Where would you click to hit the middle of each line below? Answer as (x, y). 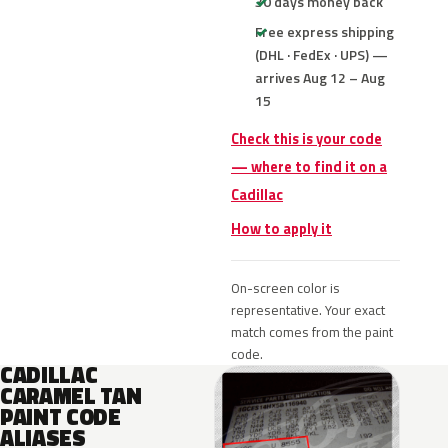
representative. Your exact (308, 310)
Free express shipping (324, 31)
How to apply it (281, 229)
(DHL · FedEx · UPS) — (321, 54)
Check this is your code (306, 139)
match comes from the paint (312, 332)
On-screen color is (285, 288)
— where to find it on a (309, 167)
